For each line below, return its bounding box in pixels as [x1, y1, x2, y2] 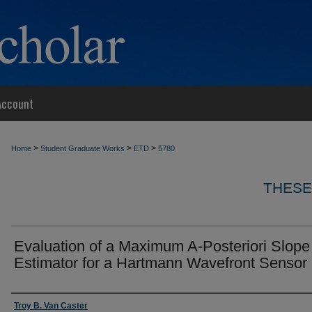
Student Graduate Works [40, 144, 125, 153]
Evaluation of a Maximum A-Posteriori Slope [14, 237, 310, 255]
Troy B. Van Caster [14, 301, 88, 311]
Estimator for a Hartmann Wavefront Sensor [14, 254, 307, 272]
